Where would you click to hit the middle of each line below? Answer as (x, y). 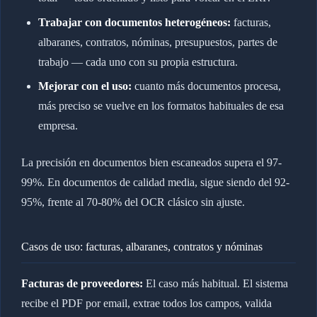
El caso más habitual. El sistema (215, 284)
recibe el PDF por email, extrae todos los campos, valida (146, 304)
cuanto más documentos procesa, (206, 86)
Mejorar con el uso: (85, 86)
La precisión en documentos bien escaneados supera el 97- (151, 163)
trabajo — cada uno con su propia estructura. (138, 62)
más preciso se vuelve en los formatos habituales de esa (161, 106)
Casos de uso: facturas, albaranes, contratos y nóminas (142, 247)
